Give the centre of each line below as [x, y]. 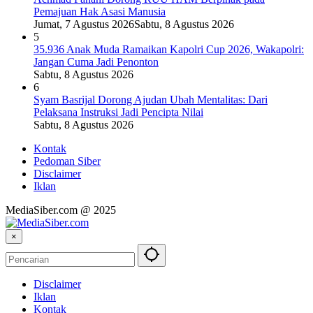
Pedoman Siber [67, 161]
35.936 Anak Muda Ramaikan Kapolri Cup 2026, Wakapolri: [169, 50]
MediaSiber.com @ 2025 [61, 210]
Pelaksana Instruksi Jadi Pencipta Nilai [118, 112]
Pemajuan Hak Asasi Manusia [100, 12]
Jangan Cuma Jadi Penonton [96, 62]
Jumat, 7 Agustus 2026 [84, 24]
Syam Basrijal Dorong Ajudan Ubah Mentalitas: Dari [151, 100]
